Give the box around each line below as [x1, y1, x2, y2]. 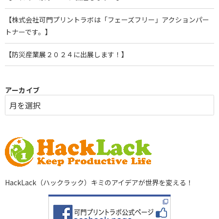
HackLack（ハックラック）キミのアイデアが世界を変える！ [5, 177, 193, 187]
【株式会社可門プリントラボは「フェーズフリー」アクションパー [5, 15, 209, 24]
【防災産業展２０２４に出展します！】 [5, 49, 128, 59]
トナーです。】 [5, 27, 52, 37]
